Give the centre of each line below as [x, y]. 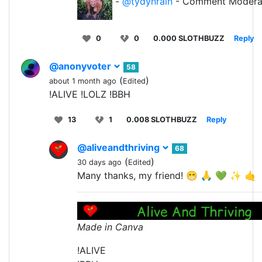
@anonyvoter [81, 66]
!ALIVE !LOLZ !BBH [90, 94]
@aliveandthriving [120, 147]
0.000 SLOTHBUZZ [189, 38]
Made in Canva [110, 227]
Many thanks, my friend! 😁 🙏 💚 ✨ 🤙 [167, 175]
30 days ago [99, 162]
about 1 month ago [83, 81]
